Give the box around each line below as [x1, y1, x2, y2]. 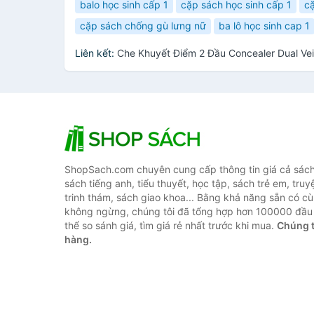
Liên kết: [75, 47, 117, 59]
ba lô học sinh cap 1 [219, 20, 310, 32]
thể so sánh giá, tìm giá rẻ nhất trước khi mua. [64, 219, 277, 231]
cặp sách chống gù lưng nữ [80, 20, 206, 32]
